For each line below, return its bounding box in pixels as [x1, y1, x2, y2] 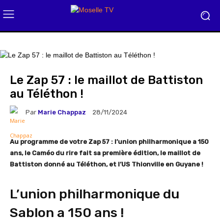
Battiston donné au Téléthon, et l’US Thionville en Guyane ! [10, 161, 205, 168]
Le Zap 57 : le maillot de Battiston [10, 73, 203, 87]
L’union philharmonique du [10, 186, 179, 202]
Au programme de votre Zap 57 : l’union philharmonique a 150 [10, 138, 209, 145]
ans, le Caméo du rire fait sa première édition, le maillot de [10, 149, 200, 157]
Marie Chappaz [38, 108, 86, 116]
